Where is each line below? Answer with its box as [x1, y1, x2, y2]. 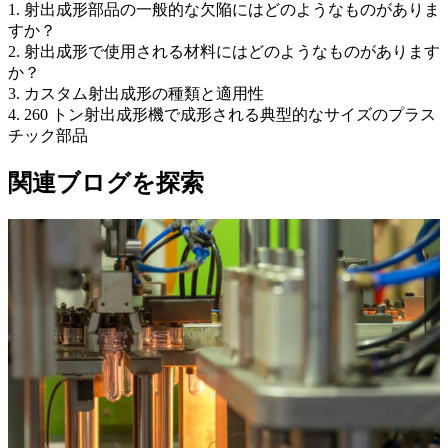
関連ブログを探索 [8, 170, 204, 197]
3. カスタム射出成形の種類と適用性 [8, 85, 264, 103]
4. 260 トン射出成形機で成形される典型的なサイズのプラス [8, 106, 436, 124]
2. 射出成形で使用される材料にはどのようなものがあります [8, 43, 440, 61]
